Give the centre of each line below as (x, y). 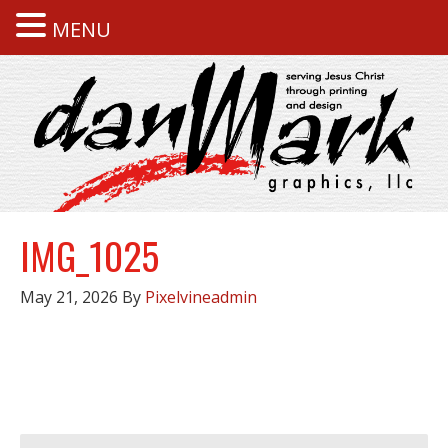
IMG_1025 (89, 255)
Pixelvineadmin (201, 297)
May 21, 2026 (69, 297)
